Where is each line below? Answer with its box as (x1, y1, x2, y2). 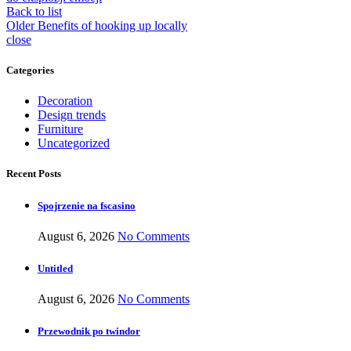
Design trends (38, 108, 106, 122)
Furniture (38, 122, 83, 136)
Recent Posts (6, 168, 61, 180)
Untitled (38, 262, 73, 274)
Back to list (6, 4, 62, 18)
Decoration (38, 94, 92, 108)
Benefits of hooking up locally (38, 18, 187, 32)
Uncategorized (38, 136, 110, 150)
